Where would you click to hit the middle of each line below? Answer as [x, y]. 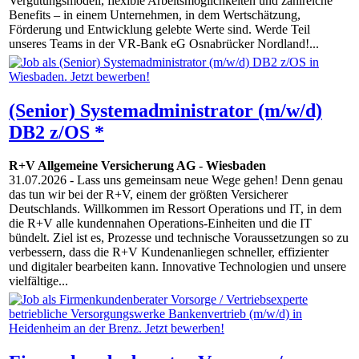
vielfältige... [38, 281]
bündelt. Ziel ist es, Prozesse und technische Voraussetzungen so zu [179, 238]
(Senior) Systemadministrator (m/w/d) [165, 110]
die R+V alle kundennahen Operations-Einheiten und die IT [160, 224]
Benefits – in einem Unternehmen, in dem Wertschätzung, [155, 15]
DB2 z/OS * [56, 132]
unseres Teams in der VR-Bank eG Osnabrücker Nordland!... [164, 44]
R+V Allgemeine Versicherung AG [102, 166]
